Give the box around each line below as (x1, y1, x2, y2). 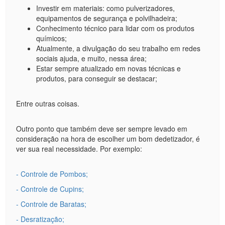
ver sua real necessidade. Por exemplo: (16, 143, 143, 154)
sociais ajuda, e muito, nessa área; (36, 53, 147, 63)
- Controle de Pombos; (16, 168, 88, 179)
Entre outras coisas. (16, 98, 80, 108)
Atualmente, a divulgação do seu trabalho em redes (36, 43, 201, 53)
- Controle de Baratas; (16, 198, 87, 209)
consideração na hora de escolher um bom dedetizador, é (16, 133, 200, 144)
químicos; (36, 33, 67, 43)
